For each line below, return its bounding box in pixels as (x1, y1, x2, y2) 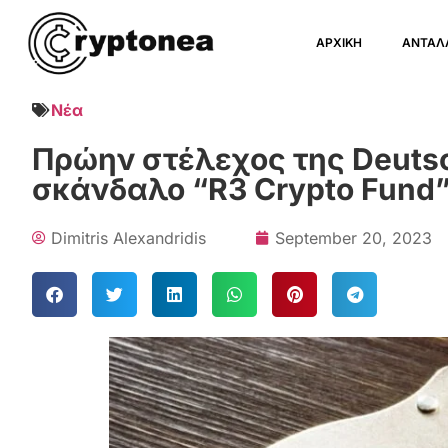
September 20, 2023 (275, 228, 432, 248)
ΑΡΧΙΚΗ (316, 35, 363, 50)
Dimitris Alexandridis (51, 228, 206, 248)
